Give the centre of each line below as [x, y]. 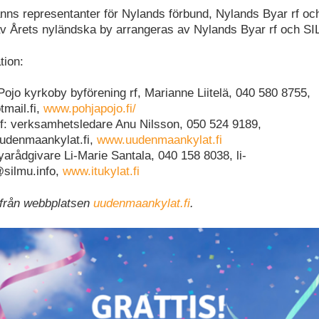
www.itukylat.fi [101, 172]
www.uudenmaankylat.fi [159, 140]
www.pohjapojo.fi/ [90, 109]
